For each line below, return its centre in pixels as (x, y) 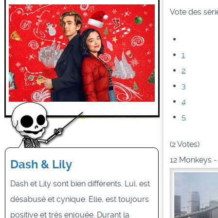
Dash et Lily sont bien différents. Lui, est (80, 183)
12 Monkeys (191, 160)
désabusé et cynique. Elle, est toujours (80, 199)
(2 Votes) (185, 145)
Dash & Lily (41, 164)
